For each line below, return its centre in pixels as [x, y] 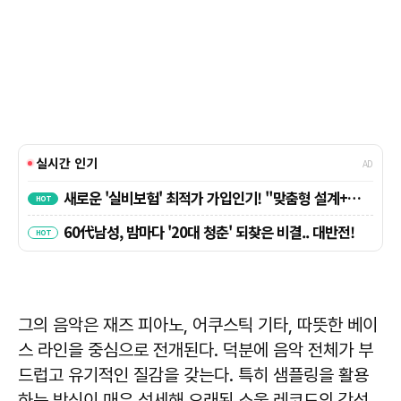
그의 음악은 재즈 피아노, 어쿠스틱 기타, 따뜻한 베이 [198, 324]
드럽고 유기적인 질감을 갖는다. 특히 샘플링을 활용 [193, 375]
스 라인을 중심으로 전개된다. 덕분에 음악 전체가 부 [196, 350]
